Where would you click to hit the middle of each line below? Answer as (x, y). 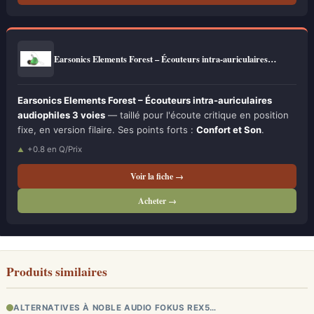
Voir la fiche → (157, 176)
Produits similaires (57, 271)
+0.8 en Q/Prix (55, 149)
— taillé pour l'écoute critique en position (197, 115)
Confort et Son (229, 130)
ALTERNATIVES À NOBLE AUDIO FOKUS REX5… (115, 308)
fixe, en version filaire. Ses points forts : (107, 130)
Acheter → (157, 201)
